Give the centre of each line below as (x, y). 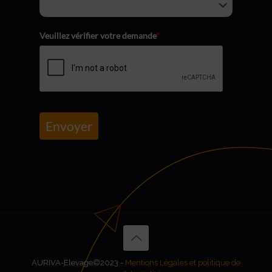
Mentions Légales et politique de (183, 263)
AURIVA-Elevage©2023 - (78, 263)
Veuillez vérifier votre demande (98, 36)
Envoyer (69, 126)
